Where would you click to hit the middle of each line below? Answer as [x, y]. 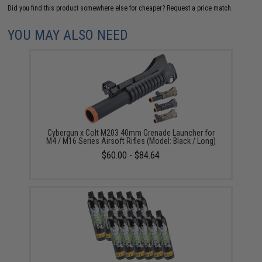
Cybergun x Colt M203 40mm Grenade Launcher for [131, 132]
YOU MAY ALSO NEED [68, 35]
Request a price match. [200, 8]
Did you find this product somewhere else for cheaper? [87, 8]
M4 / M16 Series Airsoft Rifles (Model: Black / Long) [131, 141]
